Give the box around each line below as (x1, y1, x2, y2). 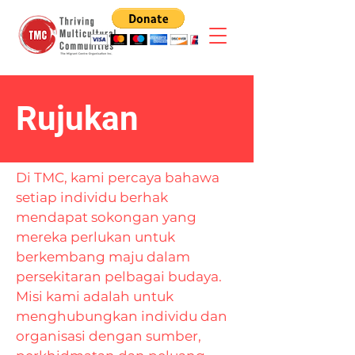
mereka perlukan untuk (16, 229, 175, 245)
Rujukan (16, 99, 139, 138)
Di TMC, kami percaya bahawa (16, 170, 219, 185)
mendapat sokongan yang (16, 209, 197, 225)
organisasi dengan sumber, (16, 328, 201, 344)
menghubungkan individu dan (16, 308, 227, 324)
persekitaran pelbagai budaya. (16, 269, 222, 284)
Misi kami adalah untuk (16, 288, 174, 304)
